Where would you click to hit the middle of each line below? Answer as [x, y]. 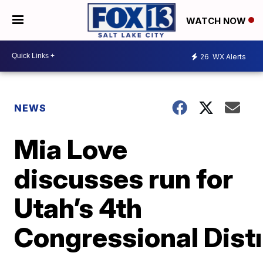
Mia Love [71, 149]
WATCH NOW [217, 21]
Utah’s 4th [78, 208]
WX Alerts [228, 57]
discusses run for [124, 178]
